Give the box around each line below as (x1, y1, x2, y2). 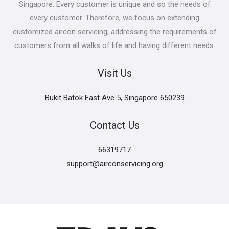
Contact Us (89, 119, 140, 131)
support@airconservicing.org (66, 158, 163, 168)
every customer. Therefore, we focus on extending (30, 13, 199, 22)
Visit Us (97, 66, 132, 79)
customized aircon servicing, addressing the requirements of (12, 27, 217, 36)
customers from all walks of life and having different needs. (14, 40, 215, 50)
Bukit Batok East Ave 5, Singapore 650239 (44, 93, 185, 102)
